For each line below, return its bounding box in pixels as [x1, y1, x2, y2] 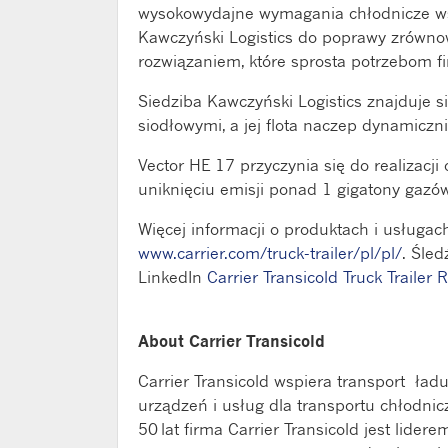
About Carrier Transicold [138, 330, 325, 351]
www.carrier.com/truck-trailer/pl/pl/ [138, 242, 402, 263]
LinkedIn [138, 266, 202, 287]
